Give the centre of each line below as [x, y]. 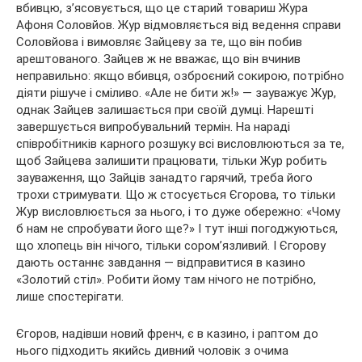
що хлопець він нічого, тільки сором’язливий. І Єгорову [171, 245]
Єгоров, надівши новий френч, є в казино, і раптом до [167, 333]
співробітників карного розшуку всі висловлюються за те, [180, 143]
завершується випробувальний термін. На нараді [153, 126]
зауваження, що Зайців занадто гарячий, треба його [164, 177]
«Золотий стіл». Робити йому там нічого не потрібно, [166, 279]
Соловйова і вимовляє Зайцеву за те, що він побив [159, 42]
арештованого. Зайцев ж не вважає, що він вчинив [158, 59]
